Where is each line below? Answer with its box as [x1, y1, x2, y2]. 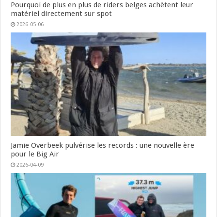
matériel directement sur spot [11, 9, 112, 18]
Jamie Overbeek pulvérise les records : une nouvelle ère [11, 141, 195, 150]
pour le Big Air [11, 150, 60, 159]
